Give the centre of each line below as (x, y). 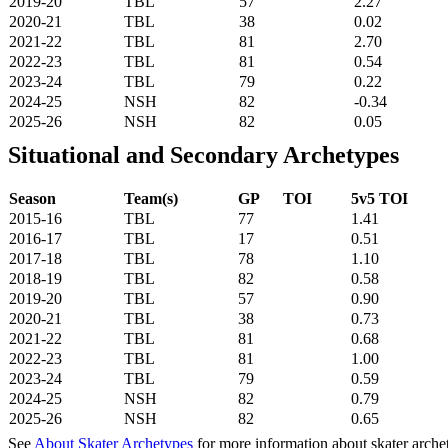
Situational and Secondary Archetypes (203, 154)
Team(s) (151, 198)
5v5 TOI (379, 198)
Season (32, 198)
